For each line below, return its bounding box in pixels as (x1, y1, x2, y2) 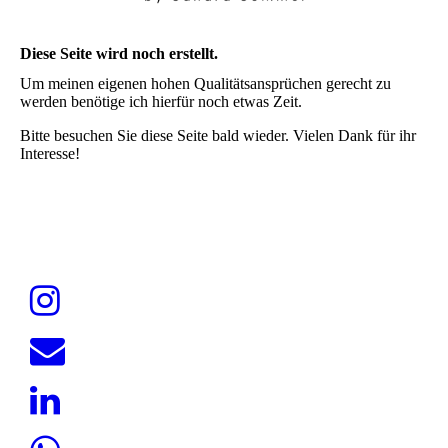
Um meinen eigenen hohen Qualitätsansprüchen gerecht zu (20, 74, 391, 92)
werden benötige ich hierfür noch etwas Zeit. (20, 92, 302, 110)
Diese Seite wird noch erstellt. (20, 45, 218, 63)
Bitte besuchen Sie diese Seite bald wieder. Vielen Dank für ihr (20, 126, 416, 144)
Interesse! (20, 144, 80, 162)
